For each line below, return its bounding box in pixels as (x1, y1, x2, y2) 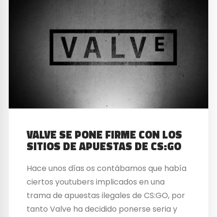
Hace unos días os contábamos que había (27, 162, 187, 174)
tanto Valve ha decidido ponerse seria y (27, 203, 178, 215)
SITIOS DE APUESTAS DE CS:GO (27, 138, 182, 155)
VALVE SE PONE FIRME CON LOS (27, 126, 183, 143)
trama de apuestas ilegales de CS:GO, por (27, 189, 186, 201)
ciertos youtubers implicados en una (27, 176, 165, 187)
